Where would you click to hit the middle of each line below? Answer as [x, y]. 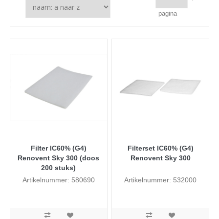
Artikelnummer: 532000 [161, 180]
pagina [167, 13]
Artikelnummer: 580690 [58, 180]
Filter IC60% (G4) [58, 148]
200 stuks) [59, 167]
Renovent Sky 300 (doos [59, 158]
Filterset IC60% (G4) [160, 148]
